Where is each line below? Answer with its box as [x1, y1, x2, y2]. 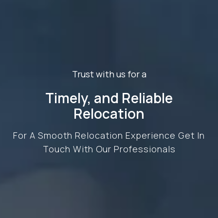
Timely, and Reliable [45, 88, 173, 107]
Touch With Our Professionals [42, 143, 176, 155]
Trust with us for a [72, 68, 146, 80]
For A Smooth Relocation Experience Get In [13, 129, 205, 141]
